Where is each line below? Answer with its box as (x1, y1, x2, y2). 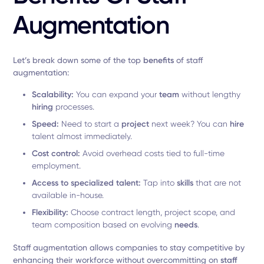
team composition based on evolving (32, 220, 175, 229)
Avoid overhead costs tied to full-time (80, 148, 225, 158)
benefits (143, 55, 174, 65)
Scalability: (32, 90, 74, 100)
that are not (193, 178, 242, 187)
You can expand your (74, 90, 160, 99)
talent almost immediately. (32, 131, 133, 141)
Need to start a (59, 119, 122, 128)
